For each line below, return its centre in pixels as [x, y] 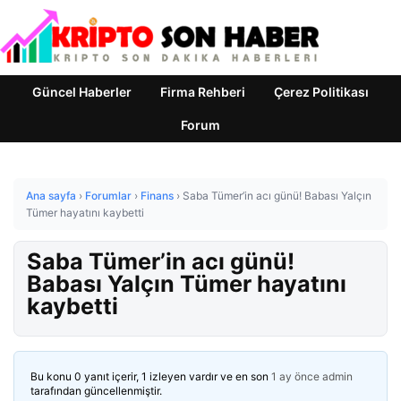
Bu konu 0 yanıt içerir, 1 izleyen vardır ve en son [151, 376]
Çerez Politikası [321, 92]
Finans [157, 196]
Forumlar [108, 196]
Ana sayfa [51, 196]
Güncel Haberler [82, 92]
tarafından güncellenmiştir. [96, 391]
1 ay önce [295, 376]
